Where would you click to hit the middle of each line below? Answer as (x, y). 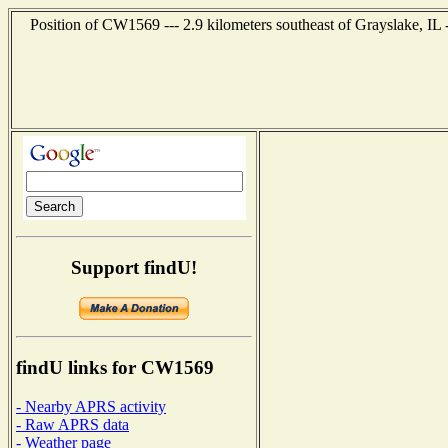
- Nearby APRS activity (91, 406)
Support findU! (134, 267)
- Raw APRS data (72, 424)
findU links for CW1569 (115, 368)
